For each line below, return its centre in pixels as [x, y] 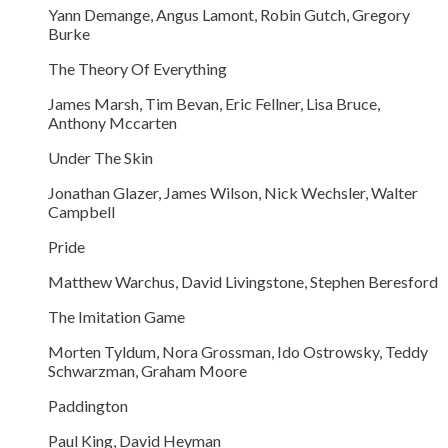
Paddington [88, 406]
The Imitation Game [116, 317]
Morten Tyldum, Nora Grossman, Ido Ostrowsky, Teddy [238, 352]
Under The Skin [100, 158]
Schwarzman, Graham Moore [147, 371]
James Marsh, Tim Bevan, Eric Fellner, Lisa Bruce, [214, 104]
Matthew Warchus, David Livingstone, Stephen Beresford [243, 282]
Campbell [81, 212]
